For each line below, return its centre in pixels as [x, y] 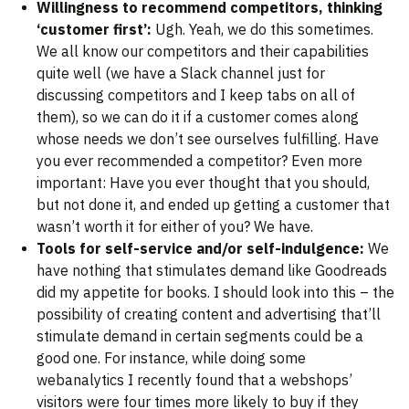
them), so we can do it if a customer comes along [198, 117]
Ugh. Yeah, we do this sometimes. [262, 30]
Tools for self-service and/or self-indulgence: [200, 249]
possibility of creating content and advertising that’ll [209, 315]
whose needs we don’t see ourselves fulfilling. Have [208, 139]
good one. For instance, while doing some [171, 358]
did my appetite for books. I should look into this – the [215, 293]
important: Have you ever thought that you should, [203, 183]
